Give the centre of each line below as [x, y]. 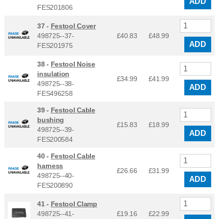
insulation [54, 74]
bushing [51, 120]
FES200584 [55, 139]
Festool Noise [73, 64]
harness [50, 165]
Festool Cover [73, 26]
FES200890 [55, 185]
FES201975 [55, 45]
